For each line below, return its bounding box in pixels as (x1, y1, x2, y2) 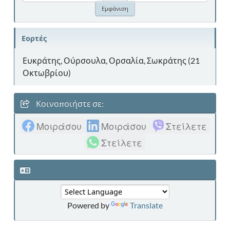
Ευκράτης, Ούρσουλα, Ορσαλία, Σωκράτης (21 (23, 55, 200, 65)
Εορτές (22, 33, 47, 43)
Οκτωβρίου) (23, 67, 71, 78)
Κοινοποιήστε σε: (34, 98, 104, 108)
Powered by (67, 200, 111, 210)
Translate (130, 200, 163, 210)
